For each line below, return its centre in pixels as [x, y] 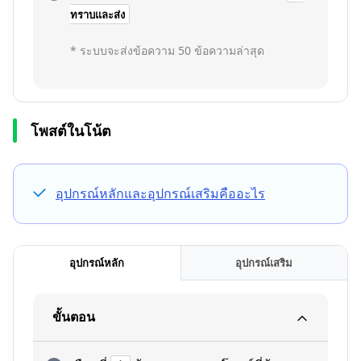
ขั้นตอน [74, 317]
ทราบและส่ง [98, 15]
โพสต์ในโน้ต [71, 131]
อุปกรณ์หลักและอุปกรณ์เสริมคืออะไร [160, 193]
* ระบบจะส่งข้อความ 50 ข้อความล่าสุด [167, 50]
